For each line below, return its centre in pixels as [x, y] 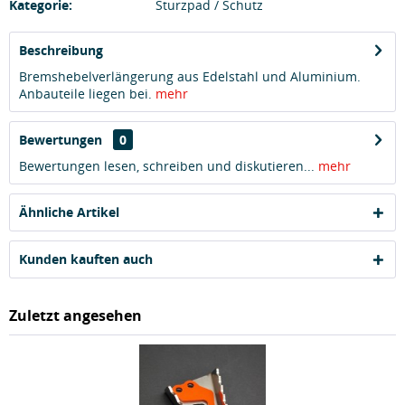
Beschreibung [61, 50]
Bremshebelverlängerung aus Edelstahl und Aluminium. [190, 76]
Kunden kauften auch [86, 259]
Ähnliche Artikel [69, 212]
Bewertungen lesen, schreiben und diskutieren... [167, 166]
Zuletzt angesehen [75, 316]
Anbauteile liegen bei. [87, 94]
